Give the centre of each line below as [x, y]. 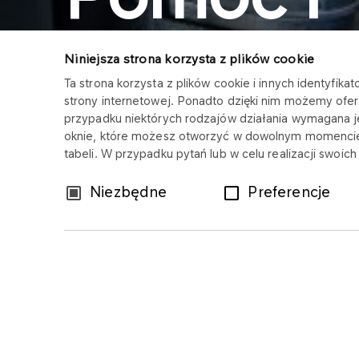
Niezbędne [129, 192]
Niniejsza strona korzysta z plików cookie [190, 58]
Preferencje [289, 192]
